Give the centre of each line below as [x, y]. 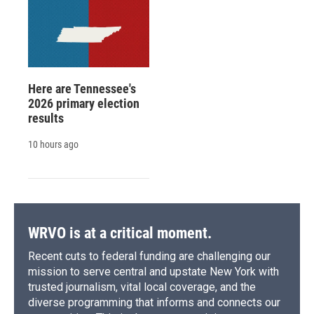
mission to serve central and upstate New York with [153, 271]
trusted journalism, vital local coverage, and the [142, 287]
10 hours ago [53, 144]
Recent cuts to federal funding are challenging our [149, 256]
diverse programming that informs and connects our [154, 302]
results [46, 118]
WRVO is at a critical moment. [120, 233]
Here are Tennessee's [82, 88]
